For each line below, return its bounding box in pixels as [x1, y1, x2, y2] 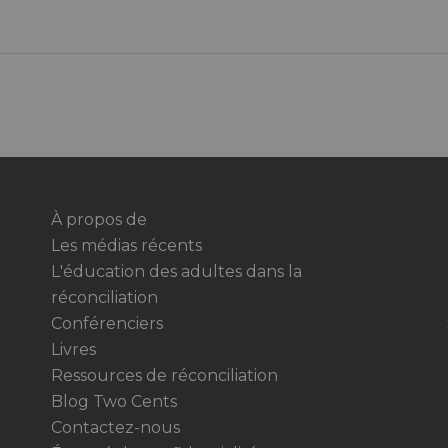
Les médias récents [50, 236, 202, 256]
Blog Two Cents [50, 392, 177, 412]
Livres [50, 340, 96, 360]
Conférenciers [50, 314, 163, 334]
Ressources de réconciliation [50, 366, 278, 386]
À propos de [50, 210, 147, 230]
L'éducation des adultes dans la [50, 262, 302, 282]
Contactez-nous [50, 418, 180, 438]
